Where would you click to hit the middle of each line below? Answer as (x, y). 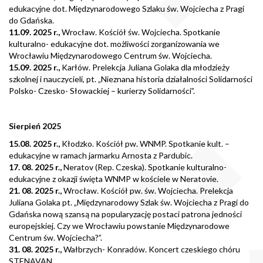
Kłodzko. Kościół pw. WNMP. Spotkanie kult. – (145, 144)
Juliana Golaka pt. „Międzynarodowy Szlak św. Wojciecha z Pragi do (129, 203)
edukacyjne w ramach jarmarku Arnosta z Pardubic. (101, 156)
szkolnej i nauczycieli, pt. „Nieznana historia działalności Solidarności (131, 79)
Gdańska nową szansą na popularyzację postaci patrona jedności (125, 214)
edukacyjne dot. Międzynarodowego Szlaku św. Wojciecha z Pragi (127, 9)
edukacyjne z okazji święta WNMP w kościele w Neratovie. (114, 179)
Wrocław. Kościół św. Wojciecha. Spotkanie (140, 32)
